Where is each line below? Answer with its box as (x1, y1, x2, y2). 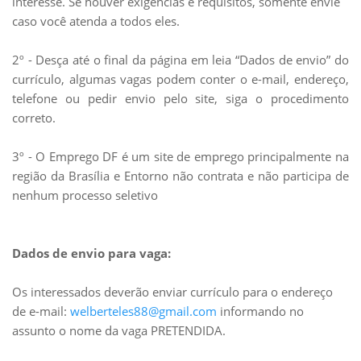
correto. (12, 110, 56, 126)
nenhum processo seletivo (12, 187, 158, 203)
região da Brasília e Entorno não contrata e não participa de (12, 168, 349, 184)
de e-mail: (12, 303, 70, 319)
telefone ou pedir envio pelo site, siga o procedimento (12, 90, 349, 106)
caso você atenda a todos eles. (12, 13, 180, 29)
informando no (217, 303, 304, 319)
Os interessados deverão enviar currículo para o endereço (12, 284, 333, 300)
